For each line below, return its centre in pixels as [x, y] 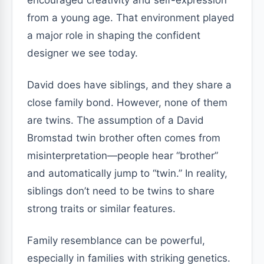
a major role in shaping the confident [114, 35]
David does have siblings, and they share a [129, 85]
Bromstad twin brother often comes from [124, 138]
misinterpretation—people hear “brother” [123, 156]
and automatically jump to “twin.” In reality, [127, 173]
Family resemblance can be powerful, [116, 240]
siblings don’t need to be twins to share [121, 191]
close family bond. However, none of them [127, 103]
